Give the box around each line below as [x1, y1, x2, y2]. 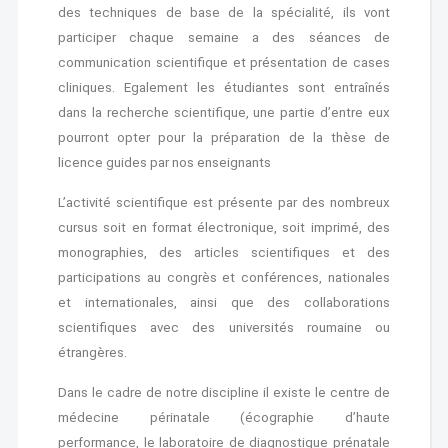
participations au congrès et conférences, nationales [57, 270, 391, 285]
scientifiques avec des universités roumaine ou [57, 320, 391, 335]
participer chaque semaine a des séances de [57, 30, 391, 45]
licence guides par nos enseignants [57, 155, 271, 170]
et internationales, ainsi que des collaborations [57, 295, 391, 310]
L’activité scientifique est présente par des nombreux [57, 195, 391, 210]
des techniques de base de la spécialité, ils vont [57, 5, 391, 20]
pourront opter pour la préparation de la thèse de [57, 130, 391, 145]
